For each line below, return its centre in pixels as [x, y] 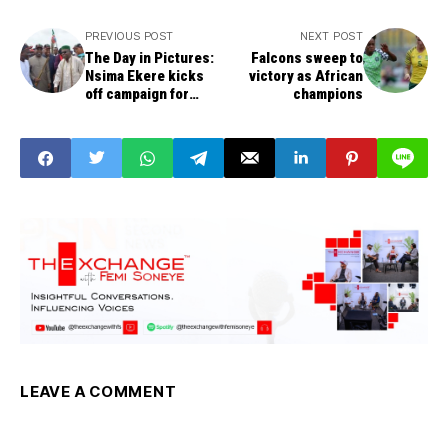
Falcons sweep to [307, 58]
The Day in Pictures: [149, 58]
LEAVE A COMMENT [98, 392]
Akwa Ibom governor [150, 112]
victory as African [306, 76]
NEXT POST [331, 36]
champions [328, 94]
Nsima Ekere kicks [144, 76]
